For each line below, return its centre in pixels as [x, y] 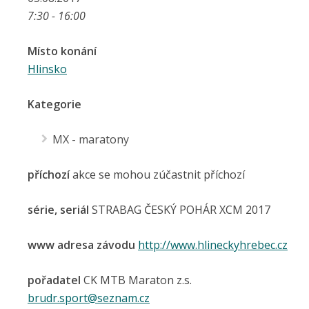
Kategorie [54, 104]
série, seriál [58, 210]
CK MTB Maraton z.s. [136, 280]
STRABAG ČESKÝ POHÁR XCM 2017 [180, 210]
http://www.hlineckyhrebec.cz [213, 245]
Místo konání [62, 51]
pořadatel [54, 280]
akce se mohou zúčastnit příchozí [157, 175]
